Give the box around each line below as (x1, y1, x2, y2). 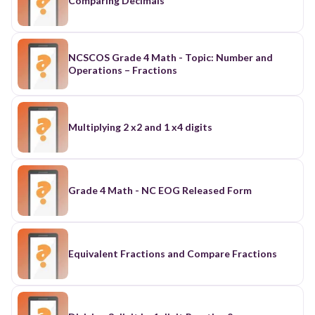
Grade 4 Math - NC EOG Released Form (68, 184, 252, 196)
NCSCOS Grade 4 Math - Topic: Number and (68, 51, 273, 63)
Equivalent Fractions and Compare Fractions (68, 247, 277, 259)
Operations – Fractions (68, 63, 177, 76)
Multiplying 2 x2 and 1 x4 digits (68, 120, 212, 133)
